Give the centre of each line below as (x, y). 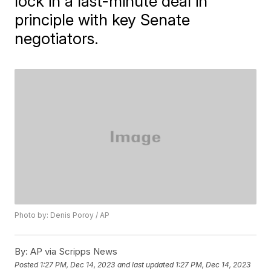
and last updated (146, 264)
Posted (28, 264)
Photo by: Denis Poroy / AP (62, 215)
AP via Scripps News (73, 252)
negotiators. (57, 38)
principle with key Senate (103, 20)
